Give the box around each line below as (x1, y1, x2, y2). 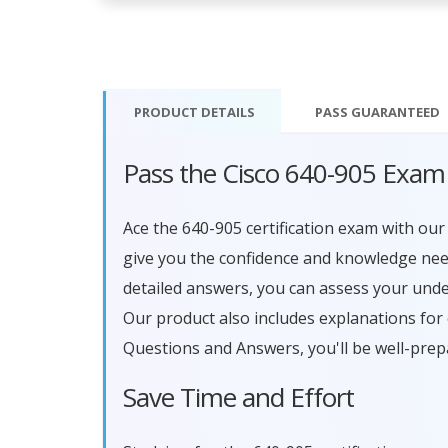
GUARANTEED (348, 102, 440, 121)
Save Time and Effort (123, 378, 354, 415)
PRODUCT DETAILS (128, 102, 255, 121)
